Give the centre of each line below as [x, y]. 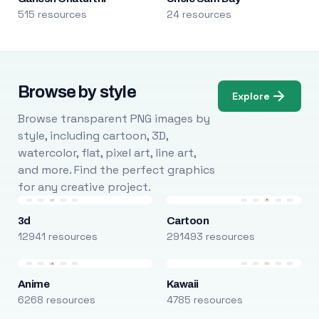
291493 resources [210, 236]
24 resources [199, 14]
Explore [251, 96]
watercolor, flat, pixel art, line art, [106, 153]
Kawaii [182, 284]
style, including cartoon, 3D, [93, 136]
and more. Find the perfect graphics [116, 170]
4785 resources [204, 300]
